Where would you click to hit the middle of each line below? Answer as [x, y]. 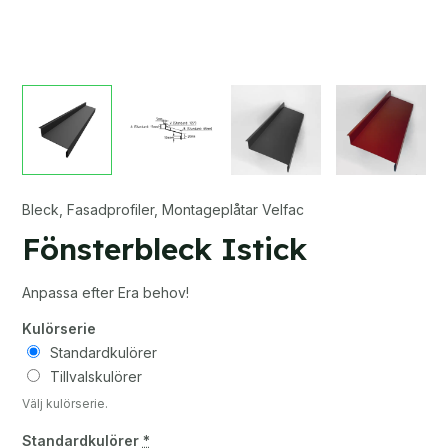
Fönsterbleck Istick [164, 248]
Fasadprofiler [110, 209]
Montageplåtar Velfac [232, 209]
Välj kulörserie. [64, 403]
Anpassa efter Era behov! [105, 292]
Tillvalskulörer [95, 376]
